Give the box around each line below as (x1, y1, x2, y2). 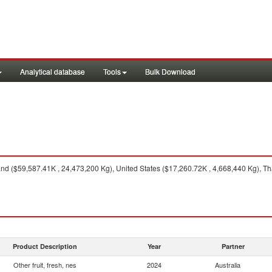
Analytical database (20, 66, 85, 76)
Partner (222, 242, 245, 251)
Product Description (13, 242, 77, 251)
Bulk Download (145, 66, 195, 76)
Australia (215, 260, 240, 270)
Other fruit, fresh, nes (13, 260, 76, 270)
